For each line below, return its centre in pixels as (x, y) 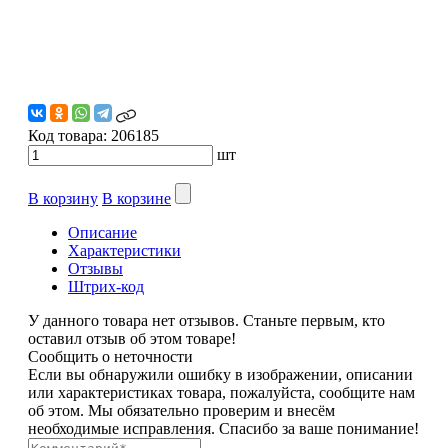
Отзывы (95, 268)
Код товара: (67, 135)
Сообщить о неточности (110, 356)
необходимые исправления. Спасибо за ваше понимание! (223, 428)
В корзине (136, 198)
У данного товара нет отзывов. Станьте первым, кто (206, 320)
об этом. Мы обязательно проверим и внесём (181, 410)
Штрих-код (106, 286)
